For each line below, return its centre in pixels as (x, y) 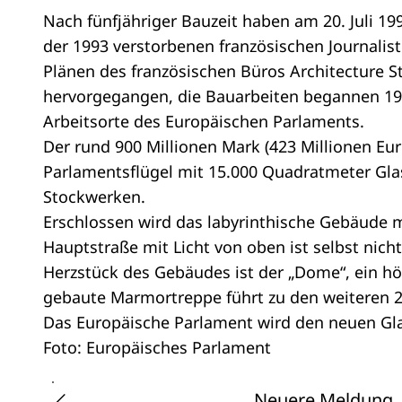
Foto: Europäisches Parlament (157, 348)
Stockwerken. (94, 197)
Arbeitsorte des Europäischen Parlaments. (204, 122)
